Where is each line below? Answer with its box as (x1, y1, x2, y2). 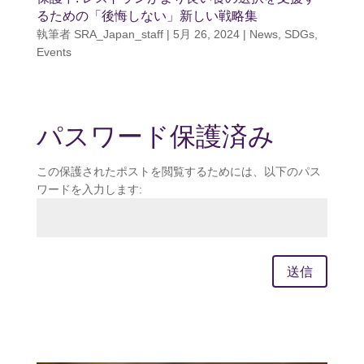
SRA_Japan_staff (73, 27, 163, 41)
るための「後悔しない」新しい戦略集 (36, 8, 258, 23)
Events (36, 45, 71, 58)
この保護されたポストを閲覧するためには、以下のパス (36, 164, 321, 178)
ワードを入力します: (36, 182, 142, 196)
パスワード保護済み (36, 121, 275, 151)
